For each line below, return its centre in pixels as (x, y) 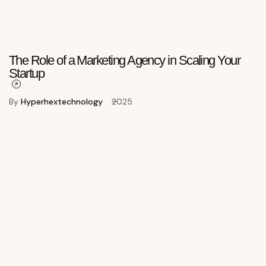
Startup (27, 74)
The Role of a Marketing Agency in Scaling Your (125, 61)
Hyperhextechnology (62, 102)
